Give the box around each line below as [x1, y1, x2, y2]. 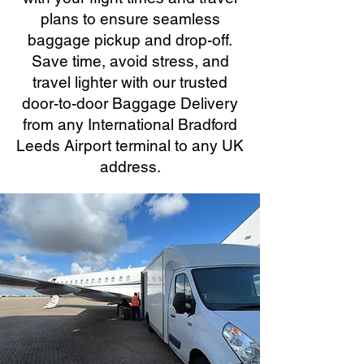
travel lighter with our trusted [32, 73, 227, 91]
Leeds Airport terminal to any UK [16, 136, 244, 154]
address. [99, 158, 161, 175]
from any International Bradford [23, 115, 237, 133]
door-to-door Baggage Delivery [22, 94, 238, 112]
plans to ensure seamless [40, 10, 220, 28]
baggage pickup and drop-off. [28, 31, 232, 49]
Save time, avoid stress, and [31, 52, 229, 70]
